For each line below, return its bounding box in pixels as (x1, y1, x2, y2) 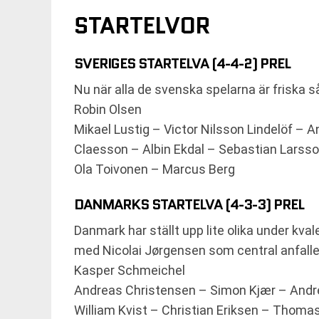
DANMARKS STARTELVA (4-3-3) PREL (74, 194, 304, 214)
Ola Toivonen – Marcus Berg (74, 162, 235, 177)
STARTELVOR (74, 9, 210, 42)
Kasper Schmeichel (74, 263, 185, 278)
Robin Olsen (74, 102, 142, 117)
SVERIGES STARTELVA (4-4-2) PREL (74, 53, 291, 73)
